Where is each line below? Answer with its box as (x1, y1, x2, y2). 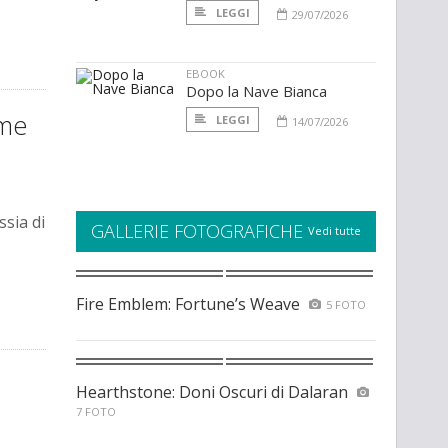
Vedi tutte (308, 223, 361, 239)
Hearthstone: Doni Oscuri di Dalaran (76, 381, 348, 404)
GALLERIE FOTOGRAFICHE (91, 219, 303, 244)
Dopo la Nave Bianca (186, 81, 327, 102)
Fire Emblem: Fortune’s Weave (76, 293, 300, 316)
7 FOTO (76, 404, 116, 420)
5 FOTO (326, 297, 366, 313)
